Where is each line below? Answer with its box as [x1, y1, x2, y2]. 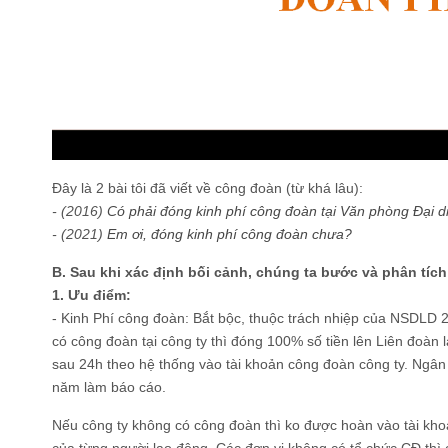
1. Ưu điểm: [52, 287, 131, 304]
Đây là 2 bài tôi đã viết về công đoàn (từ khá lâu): [52, 180, 363, 197]
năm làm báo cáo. [52, 379, 166, 396]
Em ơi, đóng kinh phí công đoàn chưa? [107, 226, 352, 243]
